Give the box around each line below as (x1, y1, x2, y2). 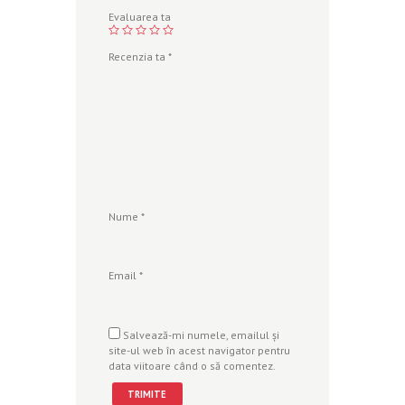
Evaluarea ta (108, 9, 171, 24)
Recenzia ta (108, 49, 168, 63)
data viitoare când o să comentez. (108, 358, 276, 372)
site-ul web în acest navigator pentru (108, 343, 290, 357)
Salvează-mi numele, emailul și (123, 327, 279, 342)
